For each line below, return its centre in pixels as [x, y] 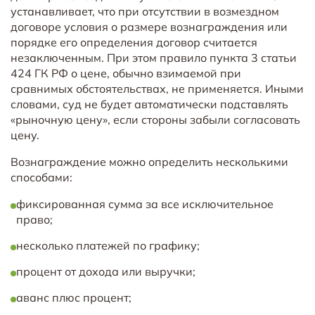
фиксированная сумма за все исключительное [145, 204]
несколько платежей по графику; [108, 245]
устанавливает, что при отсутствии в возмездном [145, 11]
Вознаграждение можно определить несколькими [149, 161]
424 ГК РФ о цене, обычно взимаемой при [126, 73]
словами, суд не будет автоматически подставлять [149, 104]
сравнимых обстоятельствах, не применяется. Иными [157, 88]
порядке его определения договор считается [134, 42]
